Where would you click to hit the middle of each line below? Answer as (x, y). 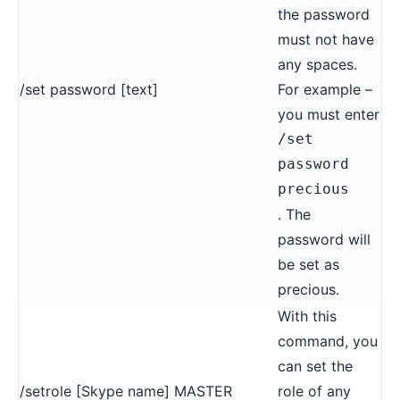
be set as (308, 264)
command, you (328, 341)
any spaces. (317, 64)
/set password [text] (89, 89)
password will (324, 239)
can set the (315, 366)
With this (307, 316)
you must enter (329, 114)
